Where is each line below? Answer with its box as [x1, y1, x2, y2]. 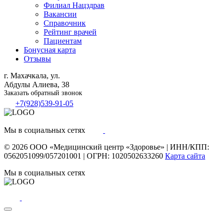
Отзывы [24, 54, 51, 63]
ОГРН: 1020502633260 [87, 151, 163, 160]
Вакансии [44, 9, 77, 18]
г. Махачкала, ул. [4, 71, 60, 80]
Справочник [44, 18, 86, 27]
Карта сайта [165, 151, 205, 160]
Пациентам [44, 36, 82, 45]
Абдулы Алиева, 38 [4, 80, 69, 89]
